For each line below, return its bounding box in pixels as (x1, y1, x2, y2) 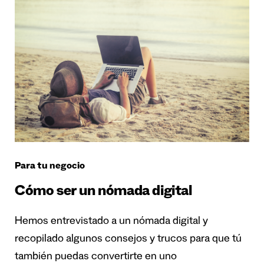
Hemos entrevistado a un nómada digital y (15, 216, 208, 228)
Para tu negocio (15, 161, 85, 173)
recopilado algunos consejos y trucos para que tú (15, 233, 242, 246)
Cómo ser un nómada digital (15, 184, 192, 201)
